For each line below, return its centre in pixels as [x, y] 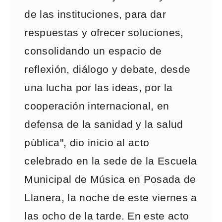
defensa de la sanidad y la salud [104, 124]
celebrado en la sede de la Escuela [111, 161]
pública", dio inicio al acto [87, 143]
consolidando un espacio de [93, 51]
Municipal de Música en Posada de [110, 179]
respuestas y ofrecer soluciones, [104, 33]
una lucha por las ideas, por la [99, 88]
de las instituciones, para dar [95, 14]
